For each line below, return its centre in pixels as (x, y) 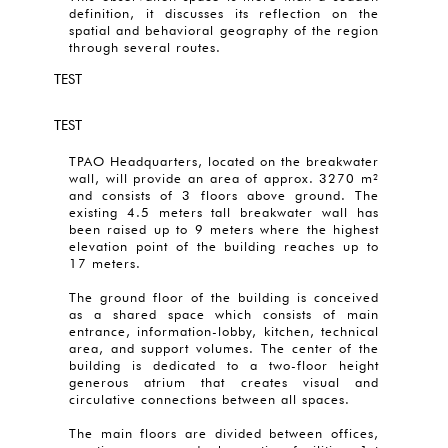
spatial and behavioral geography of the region (224, 30)
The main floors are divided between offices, (224, 433)
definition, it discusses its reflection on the (224, 13)
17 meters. (105, 263)
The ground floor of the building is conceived (224, 297)
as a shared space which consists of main (224, 314)
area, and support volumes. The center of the (224, 348)
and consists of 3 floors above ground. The (224, 195)
